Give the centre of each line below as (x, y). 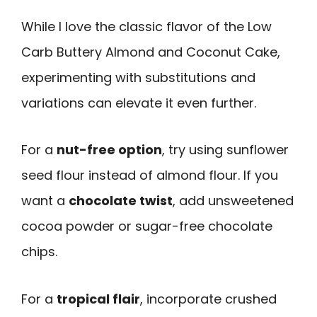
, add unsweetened (233, 201)
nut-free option (109, 150)
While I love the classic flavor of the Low (146, 26)
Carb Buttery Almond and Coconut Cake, (151, 52)
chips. (39, 252)
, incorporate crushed (208, 299)
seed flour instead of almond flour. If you (150, 175)
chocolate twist (121, 201)
